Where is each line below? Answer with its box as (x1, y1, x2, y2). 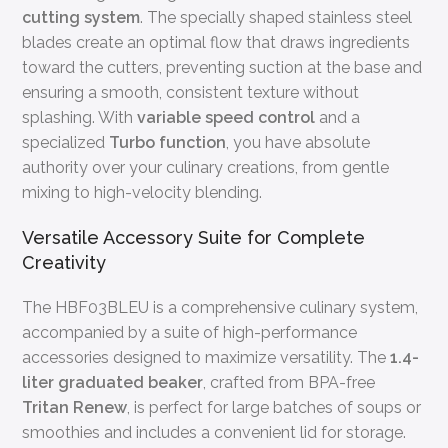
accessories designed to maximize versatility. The (22, 347, 391, 367)
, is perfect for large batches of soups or (127, 397, 422, 417)
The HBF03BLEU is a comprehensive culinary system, (22, 297, 419, 317)
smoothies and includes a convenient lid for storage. (22, 422, 407, 442)
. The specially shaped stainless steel (140, 7, 413, 27)
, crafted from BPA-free (203, 372, 376, 392)
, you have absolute (226, 132, 371, 152)
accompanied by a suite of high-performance (22, 322, 358, 342)
